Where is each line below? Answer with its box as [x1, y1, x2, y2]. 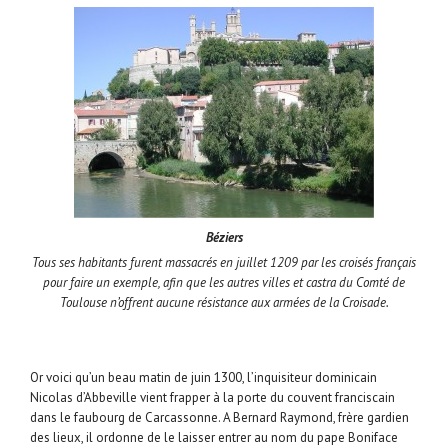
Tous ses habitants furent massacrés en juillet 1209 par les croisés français [32, 254, 416, 272]
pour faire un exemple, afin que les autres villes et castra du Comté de [43, 274, 405, 292]
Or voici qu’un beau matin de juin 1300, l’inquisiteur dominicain [30, 369, 377, 387]
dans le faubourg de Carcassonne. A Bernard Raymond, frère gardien [30, 409, 409, 427]
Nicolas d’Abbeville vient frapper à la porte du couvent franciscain [30, 389, 395, 407]
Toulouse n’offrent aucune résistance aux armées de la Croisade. [59, 294, 389, 312]
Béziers [205, 229, 243, 247]
